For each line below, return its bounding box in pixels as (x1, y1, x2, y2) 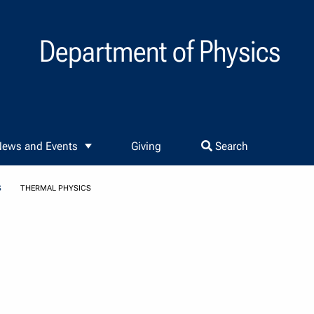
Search (212, 139, 248, 153)
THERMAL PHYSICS (20, 184, 91, 193)
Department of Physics (39, 34, 280, 69)
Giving (131, 139, 162, 153)
